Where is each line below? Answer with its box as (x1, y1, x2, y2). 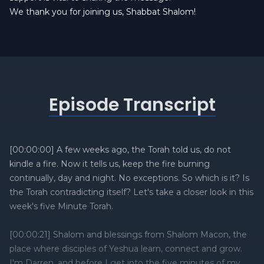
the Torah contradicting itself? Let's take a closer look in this (9, 187, 253, 197)
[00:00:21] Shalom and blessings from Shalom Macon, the (9, 229, 247, 240)
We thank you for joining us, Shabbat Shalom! (9, 6, 196, 17)
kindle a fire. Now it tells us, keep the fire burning (9, 159, 210, 169)
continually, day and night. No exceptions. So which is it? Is (9, 173, 249, 183)
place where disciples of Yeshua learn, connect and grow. (9, 243, 242, 254)
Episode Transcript (48, 93, 216, 117)
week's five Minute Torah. (9, 201, 113, 212)
